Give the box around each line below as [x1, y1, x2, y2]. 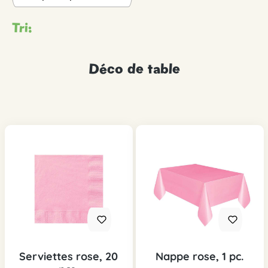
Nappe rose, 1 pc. [156, 249, 243, 264]
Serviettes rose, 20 [19, 249, 118, 264]
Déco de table [88, 59, 180, 78]
